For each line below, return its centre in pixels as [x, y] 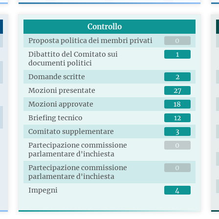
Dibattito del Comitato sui [73, 55]
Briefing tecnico [56, 118]
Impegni [43, 190]
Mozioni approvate [61, 104]
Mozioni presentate [62, 91]
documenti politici [60, 63]
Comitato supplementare [71, 132]
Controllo [104, 27]
